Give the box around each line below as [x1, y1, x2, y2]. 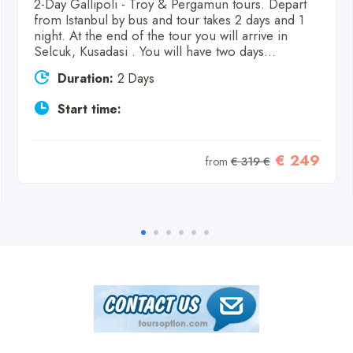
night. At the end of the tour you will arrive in [34, 25, 288, 45]
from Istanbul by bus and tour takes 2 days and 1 [34, 9, 304, 29]
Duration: [58, 69, 113, 87]
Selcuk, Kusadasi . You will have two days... [34, 41, 276, 61]
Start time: [58, 99, 121, 118]
